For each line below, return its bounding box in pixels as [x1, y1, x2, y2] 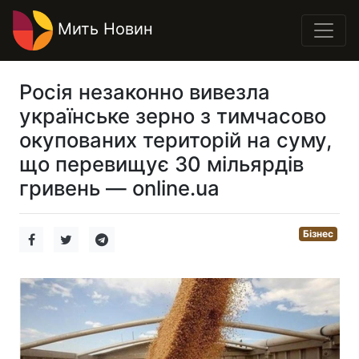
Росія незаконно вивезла [19, 79, 270, 104]
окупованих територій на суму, [19, 127, 332, 152]
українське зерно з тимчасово [19, 103, 326, 128]
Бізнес [303, 228, 334, 240]
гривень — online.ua [19, 175, 220, 200]
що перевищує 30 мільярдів [19, 151, 304, 176]
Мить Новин [53, 19, 153, 39]
